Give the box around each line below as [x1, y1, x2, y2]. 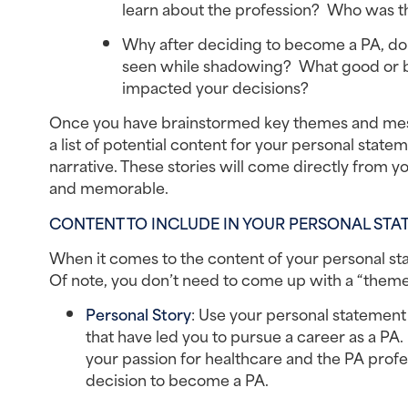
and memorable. [48, 175, 168, 199]
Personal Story [85, 301, 191, 326]
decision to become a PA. [85, 367, 269, 392]
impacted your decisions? [121, 74, 309, 98]
